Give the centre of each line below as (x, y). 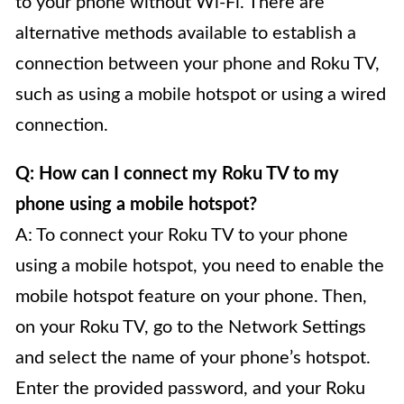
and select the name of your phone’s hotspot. (193, 358)
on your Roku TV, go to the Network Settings (191, 328)
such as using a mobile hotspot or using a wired (201, 95)
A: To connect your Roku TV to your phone (182, 236)
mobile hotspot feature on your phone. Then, (191, 297)
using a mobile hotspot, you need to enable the (200, 266)
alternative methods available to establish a (186, 34)
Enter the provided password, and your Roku (190, 389)
